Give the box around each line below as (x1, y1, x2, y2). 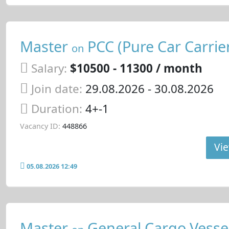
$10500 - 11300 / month (70, 60, 202, 77)
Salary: (31, 60, 67, 77)
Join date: (31, 80, 82, 97)
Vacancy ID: (19, 121, 60, 131)
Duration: (31, 101, 85, 117)
